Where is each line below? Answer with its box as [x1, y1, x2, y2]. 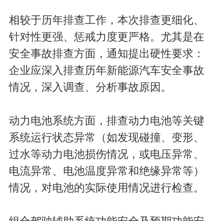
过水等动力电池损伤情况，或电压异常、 [8, 148, 204, 161]
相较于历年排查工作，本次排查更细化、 [8, 14, 204, 27]
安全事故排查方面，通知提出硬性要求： [8, 48, 204, 60]
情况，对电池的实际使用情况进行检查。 [8, 182, 204, 194]
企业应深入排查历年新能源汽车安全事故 [8, 65, 204, 77]
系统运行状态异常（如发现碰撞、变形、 [8, 132, 204, 144]
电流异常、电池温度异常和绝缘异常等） [8, 165, 204, 178]
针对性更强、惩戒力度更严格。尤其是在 [8, 31, 204, 43]
